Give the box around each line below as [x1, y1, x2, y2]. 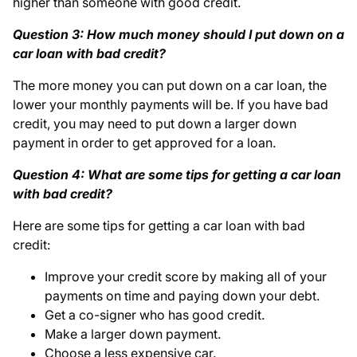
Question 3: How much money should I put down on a [13, 26, 344, 43]
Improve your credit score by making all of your [45, 269, 327, 285]
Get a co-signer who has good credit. [45, 307, 265, 324]
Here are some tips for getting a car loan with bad [13, 218, 305, 234]
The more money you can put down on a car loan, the [13, 77, 327, 94]
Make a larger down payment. [45, 326, 221, 343]
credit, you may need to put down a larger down [13, 116, 296, 132]
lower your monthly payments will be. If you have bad [13, 96, 328, 113]
